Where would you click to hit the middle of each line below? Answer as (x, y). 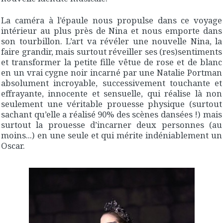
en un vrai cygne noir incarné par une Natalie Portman (111, 72)
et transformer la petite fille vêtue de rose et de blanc (111, 62)
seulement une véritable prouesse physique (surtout (111, 104)
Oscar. (13, 145)
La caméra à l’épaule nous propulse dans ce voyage (111, 20)
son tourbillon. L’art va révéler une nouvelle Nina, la (111, 41)
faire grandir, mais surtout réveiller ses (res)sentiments (111, 51)
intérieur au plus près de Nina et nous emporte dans (111, 30)
